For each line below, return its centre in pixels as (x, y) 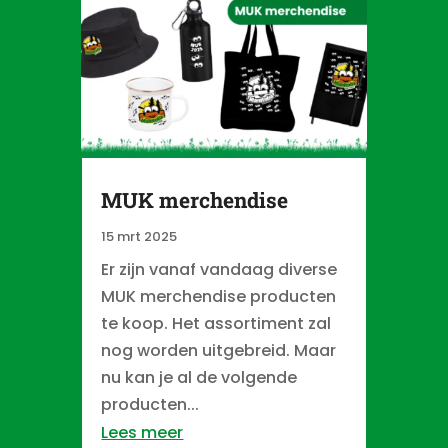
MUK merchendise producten (219, 296)
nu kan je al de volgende (199, 377)
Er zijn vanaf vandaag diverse (219, 269)
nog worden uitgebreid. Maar (219, 350)
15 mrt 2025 (139, 236)
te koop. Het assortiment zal (216, 323)
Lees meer (142, 432)
